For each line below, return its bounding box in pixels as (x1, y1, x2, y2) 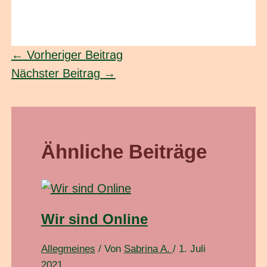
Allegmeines (41, 243, 95, 255)
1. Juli (178, 243, 206, 255)
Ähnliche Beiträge (41, 141, 207, 163)
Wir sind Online (41, 211, 148, 228)
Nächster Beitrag (11, 67, 104, 80)
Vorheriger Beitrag (23, 48, 123, 62)
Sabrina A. (123, 243, 173, 255)
